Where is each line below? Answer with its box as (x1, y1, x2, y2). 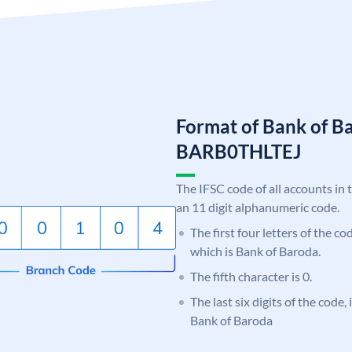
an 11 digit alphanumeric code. (176, 199, 339, 214)
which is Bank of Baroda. (190, 243, 321, 258)
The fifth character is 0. (190, 268, 312, 284)
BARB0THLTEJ (176, 139, 301, 163)
